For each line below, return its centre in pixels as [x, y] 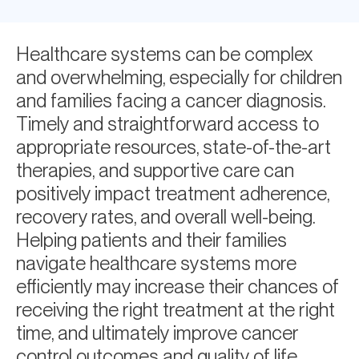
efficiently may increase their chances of [177, 286]
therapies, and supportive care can [155, 170]
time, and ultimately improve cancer [157, 333]
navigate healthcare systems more [156, 263]
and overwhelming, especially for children [179, 77]
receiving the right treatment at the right [175, 310]
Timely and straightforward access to [167, 124]
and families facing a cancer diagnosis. [171, 101]
